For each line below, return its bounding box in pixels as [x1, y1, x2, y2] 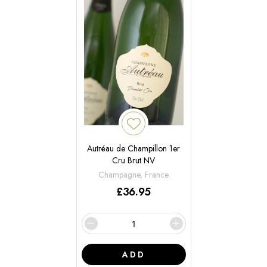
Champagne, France [98, 169, 169, 181]
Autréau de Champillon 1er [87, 142, 180, 155]
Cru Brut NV [112, 154, 155, 167]
